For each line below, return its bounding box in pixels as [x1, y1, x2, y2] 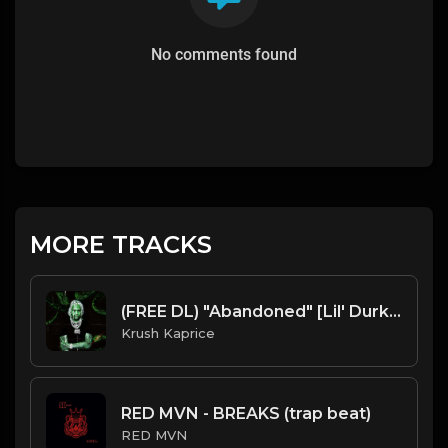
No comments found [151, 45, 297, 64]
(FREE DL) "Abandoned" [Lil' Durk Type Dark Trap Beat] [389, 301, 401, 321]
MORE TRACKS [30, 230, 212, 259]
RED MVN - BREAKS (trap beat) [121, 403, 371, 423]
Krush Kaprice [121, 324, 215, 341]
